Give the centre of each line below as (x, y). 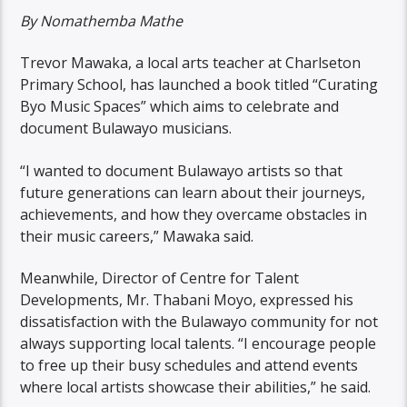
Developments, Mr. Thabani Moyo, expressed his (187, 300)
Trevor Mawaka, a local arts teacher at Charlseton (191, 63)
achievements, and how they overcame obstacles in (194, 214)
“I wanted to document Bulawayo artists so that (182, 170)
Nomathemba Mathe (112, 20)
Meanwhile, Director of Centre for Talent (160, 278)
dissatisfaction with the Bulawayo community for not (199, 322)
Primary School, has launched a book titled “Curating (199, 85)
